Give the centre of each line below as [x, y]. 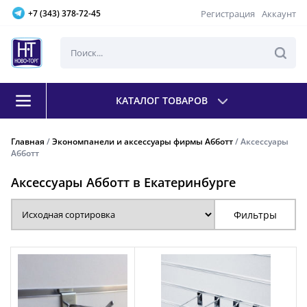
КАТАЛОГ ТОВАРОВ [163, 100]
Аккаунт [279, 13]
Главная [28, 142]
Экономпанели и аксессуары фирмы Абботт [143, 142]
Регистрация [228, 13]
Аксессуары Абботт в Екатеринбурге [123, 183]
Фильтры [255, 214]
